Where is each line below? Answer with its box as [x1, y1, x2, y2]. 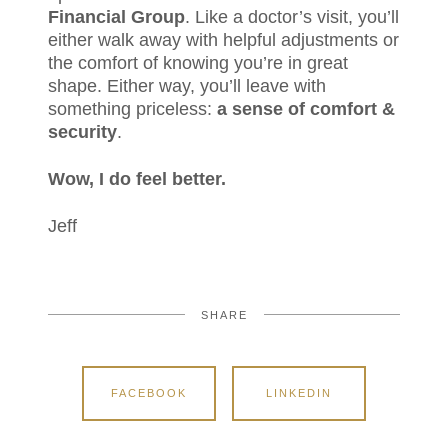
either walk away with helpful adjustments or [48, 30, 399, 50]
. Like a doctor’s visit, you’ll [185, 7, 399, 27]
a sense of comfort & [217, 99, 395, 119]
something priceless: [48, 99, 217, 119]
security [48, 122, 117, 142]
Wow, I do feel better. [48, 169, 231, 189]
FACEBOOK [111, 387, 187, 399]
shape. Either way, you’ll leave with [48, 76, 326, 96]
